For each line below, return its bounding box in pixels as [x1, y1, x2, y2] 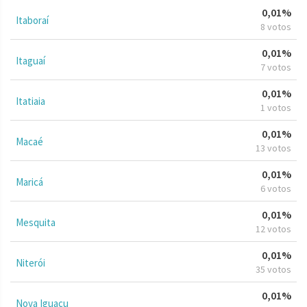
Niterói [16, 256, 45, 269]
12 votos [256, 222, 291, 235]
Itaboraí [16, 13, 49, 27]
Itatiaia [16, 94, 45, 108]
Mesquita [16, 215, 56, 229]
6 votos [260, 182, 291, 195]
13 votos [256, 141, 291, 154]
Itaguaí [16, 53, 45, 67]
